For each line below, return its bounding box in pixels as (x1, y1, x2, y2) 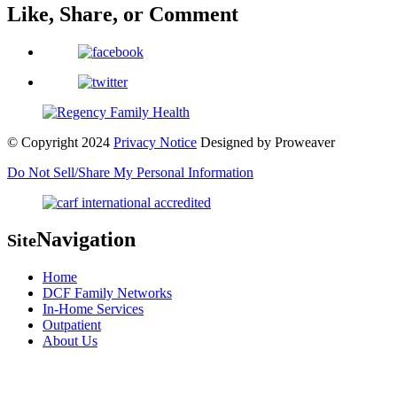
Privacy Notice (113, 134, 197, 150)
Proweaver (271, 134, 335, 150)
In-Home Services (43, 301, 144, 317)
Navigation (36, 228, 136, 252)
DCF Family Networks (43, 285, 172, 301)
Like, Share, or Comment (7, 2, 238, 26)
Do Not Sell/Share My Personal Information (7, 164, 253, 180)
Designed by (200, 134, 271, 150)
